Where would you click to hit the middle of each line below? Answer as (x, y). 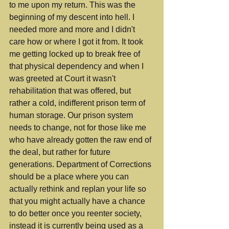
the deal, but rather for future (61, 152)
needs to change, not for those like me (79, 128)
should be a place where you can (70, 177)
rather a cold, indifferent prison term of (78, 103)
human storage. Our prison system (72, 115)
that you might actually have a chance (78, 201)
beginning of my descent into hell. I (73, 17)
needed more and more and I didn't (73, 29)
